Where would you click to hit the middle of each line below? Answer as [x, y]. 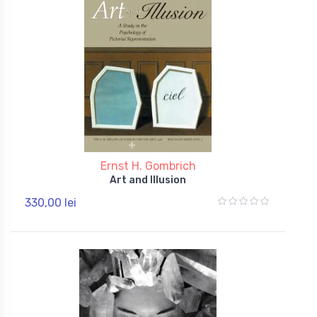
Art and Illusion [148, 180]
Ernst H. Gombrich [148, 166]
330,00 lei [51, 202]
